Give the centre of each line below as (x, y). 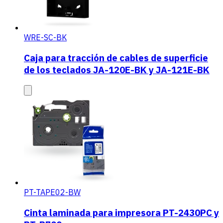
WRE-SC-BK (45, 37)
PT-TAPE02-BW (52, 192)
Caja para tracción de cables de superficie (116, 57)
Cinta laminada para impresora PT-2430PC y (121, 213)
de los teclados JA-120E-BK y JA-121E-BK (117, 69)
